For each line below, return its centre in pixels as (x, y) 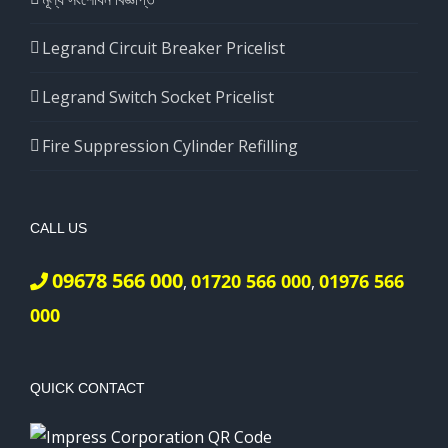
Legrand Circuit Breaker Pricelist (163, 47)
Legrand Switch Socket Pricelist (158, 96)
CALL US (58, 227)
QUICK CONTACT (87, 387)
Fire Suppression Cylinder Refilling (170, 145)
